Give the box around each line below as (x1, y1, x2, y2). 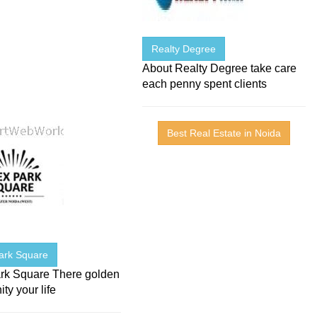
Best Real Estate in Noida (167, 127, 282, 139)
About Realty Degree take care (142, 62, 297, 75)
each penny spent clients (142, 78, 267, 91)
